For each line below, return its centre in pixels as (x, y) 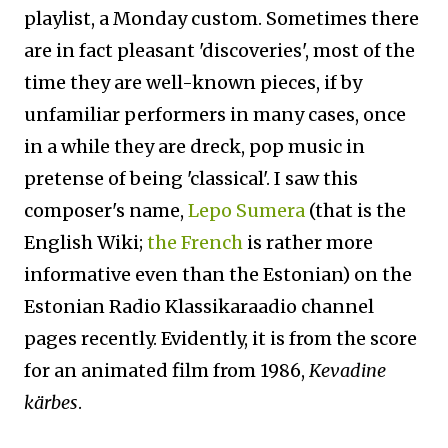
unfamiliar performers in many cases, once (215, 114)
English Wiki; (85, 242)
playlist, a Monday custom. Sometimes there (221, 18)
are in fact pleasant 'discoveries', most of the (219, 50)
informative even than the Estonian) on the (218, 274)
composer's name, (106, 210)
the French (195, 242)
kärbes (51, 402)
